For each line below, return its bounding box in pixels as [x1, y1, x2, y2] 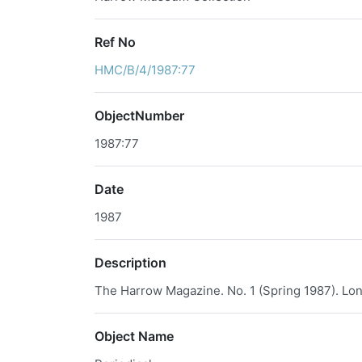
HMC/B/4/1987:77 [95, 62, 196, 78]
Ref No [95, 34, 136, 50]
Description [95, 255, 166, 271]
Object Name [95, 328, 174, 344]
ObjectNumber [95, 107, 184, 124]
